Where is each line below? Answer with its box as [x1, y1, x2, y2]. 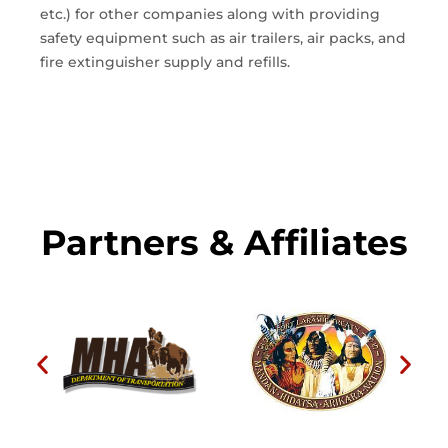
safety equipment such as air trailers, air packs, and [40, 28, 406, 47]
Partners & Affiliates [40, 221, 408, 265]
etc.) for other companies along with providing [40, 4, 380, 23]
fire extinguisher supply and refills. [40, 52, 290, 71]
